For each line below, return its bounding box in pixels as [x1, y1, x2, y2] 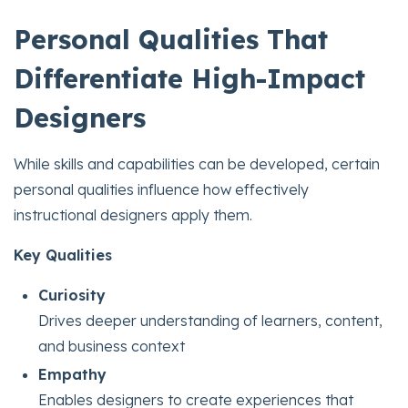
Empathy [38, 364, 107, 383]
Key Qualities [14, 245, 112, 264]
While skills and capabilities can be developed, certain [14, 154, 380, 173]
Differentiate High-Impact [14, 61, 365, 95]
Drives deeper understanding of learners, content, [38, 311, 383, 330]
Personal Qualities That [14, 22, 328, 56]
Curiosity [38, 285, 107, 304]
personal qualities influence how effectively [14, 179, 309, 199]
